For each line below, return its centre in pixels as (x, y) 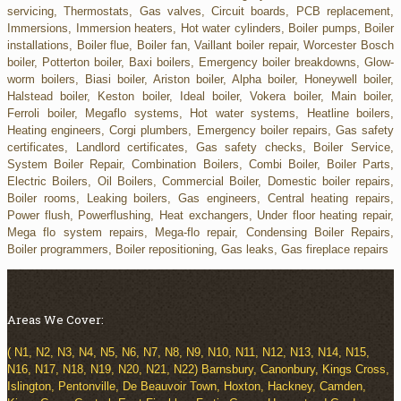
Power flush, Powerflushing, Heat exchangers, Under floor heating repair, (200, 215)
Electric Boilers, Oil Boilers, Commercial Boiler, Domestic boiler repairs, (200, 181)
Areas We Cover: (55, 319)
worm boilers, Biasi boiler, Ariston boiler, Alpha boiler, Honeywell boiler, (200, 79)
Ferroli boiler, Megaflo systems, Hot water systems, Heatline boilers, (200, 113)
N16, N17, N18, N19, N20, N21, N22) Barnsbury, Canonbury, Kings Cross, (198, 370)
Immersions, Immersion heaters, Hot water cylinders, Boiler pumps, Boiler (200, 28)
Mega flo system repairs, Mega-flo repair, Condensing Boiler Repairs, (200, 232)
